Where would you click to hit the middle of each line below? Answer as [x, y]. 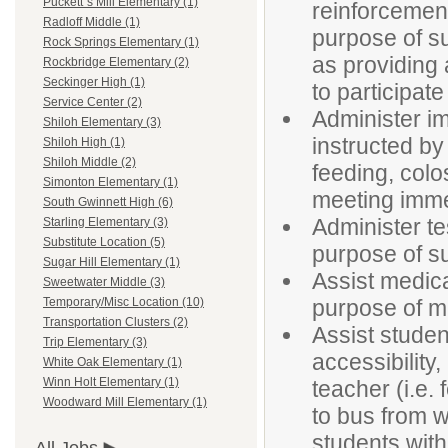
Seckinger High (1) [94, 82]
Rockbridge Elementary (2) [116, 62]
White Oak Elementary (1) [112, 362]
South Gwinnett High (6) [108, 202]
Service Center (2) [92, 102]
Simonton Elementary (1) [110, 182]
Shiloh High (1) [84, 142]
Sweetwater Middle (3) [104, 282]
